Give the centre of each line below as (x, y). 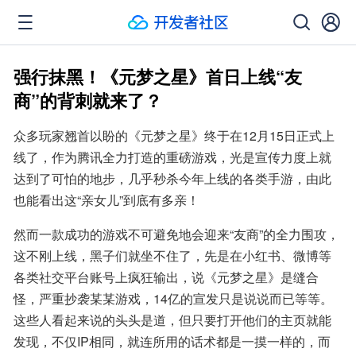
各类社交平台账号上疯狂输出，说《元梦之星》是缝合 (166, 277)
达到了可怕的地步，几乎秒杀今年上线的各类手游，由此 (172, 178)
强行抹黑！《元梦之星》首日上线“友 (158, 76)
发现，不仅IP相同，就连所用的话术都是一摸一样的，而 (172, 341)
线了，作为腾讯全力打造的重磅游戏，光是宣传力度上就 (172, 157)
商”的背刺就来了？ (88, 100)
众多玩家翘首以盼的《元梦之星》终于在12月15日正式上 (174, 135)
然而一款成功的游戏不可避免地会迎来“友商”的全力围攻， (176, 234)
